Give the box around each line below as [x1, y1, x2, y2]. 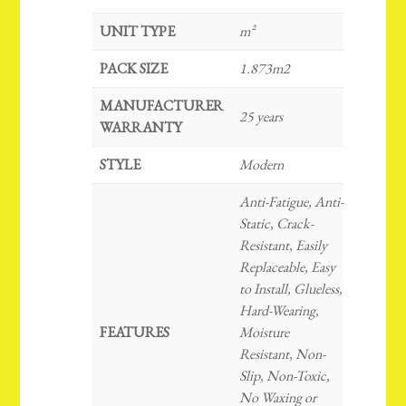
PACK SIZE [100, 59, 169, 79]
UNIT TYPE [100, 22, 176, 42]
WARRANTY [100, 118, 183, 138]
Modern [239, 155, 285, 175]
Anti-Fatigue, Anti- [239, 192, 344, 212]
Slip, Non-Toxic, [239, 366, 331, 386]
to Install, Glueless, [239, 279, 343, 299]
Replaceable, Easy [239, 257, 336, 277]
